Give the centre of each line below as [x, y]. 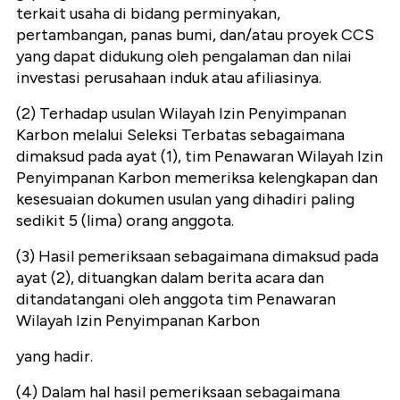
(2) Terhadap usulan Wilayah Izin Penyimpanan [181, 113]
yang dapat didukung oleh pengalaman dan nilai [184, 56]
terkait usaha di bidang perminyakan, [148, 13]
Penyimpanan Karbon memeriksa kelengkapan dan [197, 177]
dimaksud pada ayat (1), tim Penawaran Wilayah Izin [200, 156]
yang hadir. [54, 356]
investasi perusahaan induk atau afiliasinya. [169, 77]
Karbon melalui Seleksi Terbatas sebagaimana [180, 134]
